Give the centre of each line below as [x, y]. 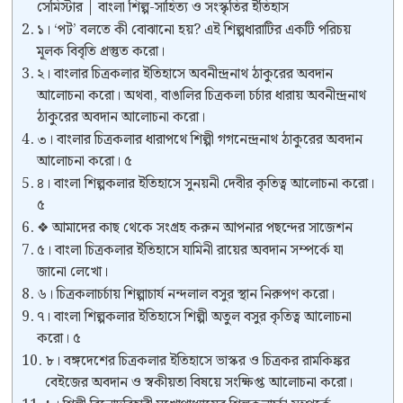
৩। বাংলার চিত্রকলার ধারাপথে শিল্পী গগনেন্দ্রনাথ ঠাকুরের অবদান [200, 139]
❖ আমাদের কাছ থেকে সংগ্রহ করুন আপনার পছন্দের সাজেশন [195, 228]
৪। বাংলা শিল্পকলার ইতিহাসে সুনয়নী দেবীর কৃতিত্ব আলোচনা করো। [206, 184]
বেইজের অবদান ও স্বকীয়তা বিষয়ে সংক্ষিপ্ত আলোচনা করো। [199, 382]
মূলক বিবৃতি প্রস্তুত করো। [101, 51]
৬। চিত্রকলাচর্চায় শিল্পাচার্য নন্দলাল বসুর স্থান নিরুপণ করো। [186, 294]
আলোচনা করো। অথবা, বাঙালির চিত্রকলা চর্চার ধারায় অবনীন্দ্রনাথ [202, 95]
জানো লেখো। [73, 272]
